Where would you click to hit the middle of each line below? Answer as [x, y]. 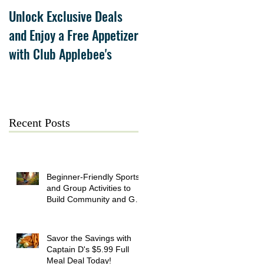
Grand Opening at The [191, 34]
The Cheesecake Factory [199, 16]
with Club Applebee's [60, 53]
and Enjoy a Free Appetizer [74, 34]
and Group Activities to [89, 188]
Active [58, 210]
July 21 [155, 72]
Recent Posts [39, 122]
